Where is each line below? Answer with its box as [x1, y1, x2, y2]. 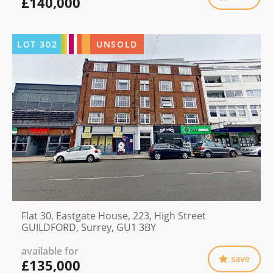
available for [21, 244, 79, 258]
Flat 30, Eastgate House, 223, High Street [21, 208, 206, 222]
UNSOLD [96, 38, 138, 51]
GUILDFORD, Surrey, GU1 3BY [21, 220, 156, 234]
